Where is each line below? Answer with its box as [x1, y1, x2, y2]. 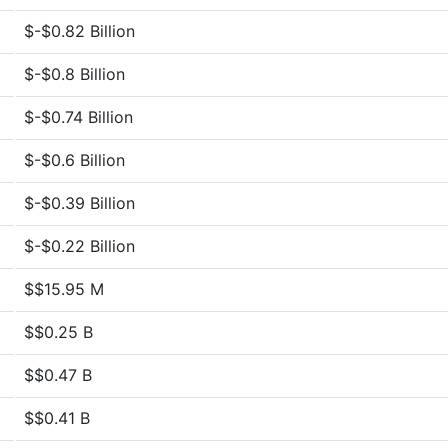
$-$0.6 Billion [24, 150, 125, 170]
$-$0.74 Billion [24, 107, 133, 127]
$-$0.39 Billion [24, 193, 135, 213]
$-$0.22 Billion [24, 236, 135, 256]
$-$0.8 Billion [24, 64, 125, 84]
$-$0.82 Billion [24, 21, 135, 41]
